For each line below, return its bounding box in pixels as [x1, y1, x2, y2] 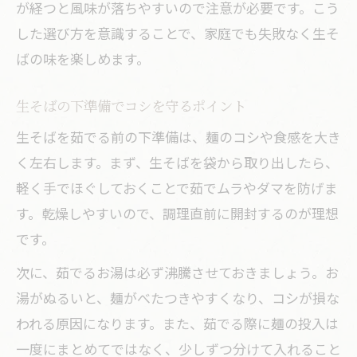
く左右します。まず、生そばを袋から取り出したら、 [16, 152, 339, 172]
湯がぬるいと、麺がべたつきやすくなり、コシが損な [16, 288, 339, 308]
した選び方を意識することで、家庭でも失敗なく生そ [16, 23, 339, 43]
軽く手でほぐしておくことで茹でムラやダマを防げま [16, 178, 338, 198]
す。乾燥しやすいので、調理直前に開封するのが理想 [16, 203, 339, 223]
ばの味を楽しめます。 [16, 49, 150, 69]
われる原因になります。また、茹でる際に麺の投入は [16, 313, 339, 333]
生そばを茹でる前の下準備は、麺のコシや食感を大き [16, 127, 341, 147]
